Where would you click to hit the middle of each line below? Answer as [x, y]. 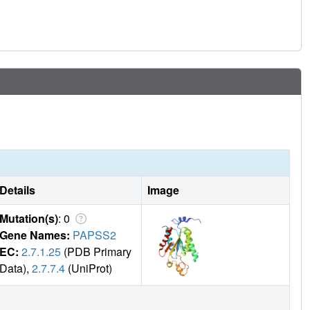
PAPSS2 [94, 235]
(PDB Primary [96, 252]
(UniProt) [89, 268]
